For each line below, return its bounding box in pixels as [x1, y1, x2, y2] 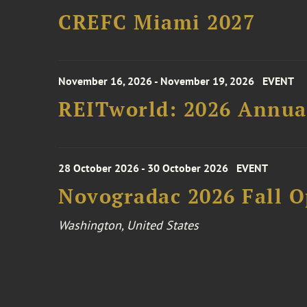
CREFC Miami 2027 [58, 9, 256, 35]
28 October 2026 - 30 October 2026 [58, 161, 229, 175]
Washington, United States [58, 217, 199, 233]
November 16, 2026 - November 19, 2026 [58, 74, 255, 88]
